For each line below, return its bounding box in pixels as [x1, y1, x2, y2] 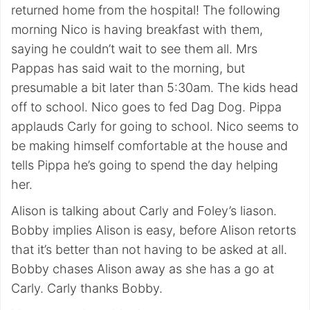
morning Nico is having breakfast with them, [11, 22, 263, 37]
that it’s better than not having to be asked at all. [11, 242, 287, 257]
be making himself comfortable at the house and [11, 138, 288, 153]
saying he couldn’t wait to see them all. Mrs [11, 42, 257, 56]
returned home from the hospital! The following [11, 3, 280, 17]
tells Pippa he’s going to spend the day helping [11, 158, 278, 172]
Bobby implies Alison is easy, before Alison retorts [11, 223, 296, 237]
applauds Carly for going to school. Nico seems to [11, 119, 299, 134]
